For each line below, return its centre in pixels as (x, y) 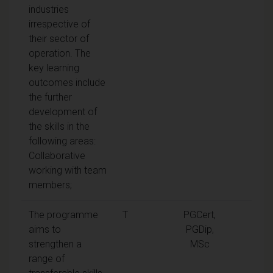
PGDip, (200, 229)
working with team (68, 170)
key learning (54, 68)
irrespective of (59, 24)
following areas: (62, 141)
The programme (63, 214)
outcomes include (67, 82)
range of (47, 258)
